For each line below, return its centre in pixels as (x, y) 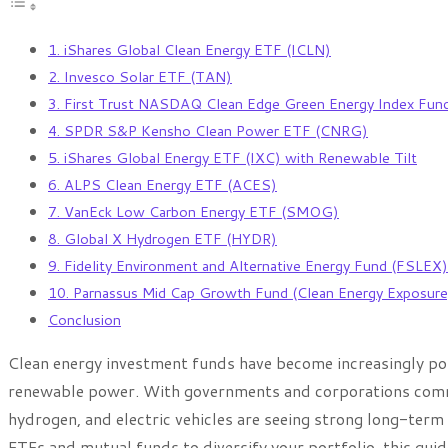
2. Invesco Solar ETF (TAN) (140, 77)
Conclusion (84, 320)
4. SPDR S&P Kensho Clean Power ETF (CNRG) (208, 131)
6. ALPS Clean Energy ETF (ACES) (162, 185)
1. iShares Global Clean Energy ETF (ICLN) (189, 50)
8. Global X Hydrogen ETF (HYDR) (162, 239)
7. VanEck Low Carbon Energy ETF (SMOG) (193, 212)
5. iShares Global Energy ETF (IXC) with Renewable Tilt (232, 158)
